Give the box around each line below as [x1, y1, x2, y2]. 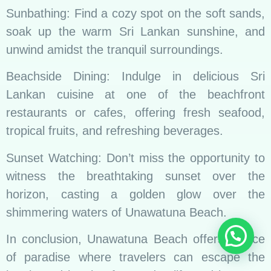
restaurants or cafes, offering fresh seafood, [6, 106, 265, 120]
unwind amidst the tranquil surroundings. [6, 43, 223, 57]
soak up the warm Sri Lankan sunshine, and [6, 25, 265, 39]
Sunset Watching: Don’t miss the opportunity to [6, 151, 265, 165]
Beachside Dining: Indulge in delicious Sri [6, 70, 265, 83]
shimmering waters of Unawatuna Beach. [6, 205, 227, 219]
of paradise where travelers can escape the [6, 250, 265, 264]
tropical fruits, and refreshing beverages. [6, 124, 223, 138]
